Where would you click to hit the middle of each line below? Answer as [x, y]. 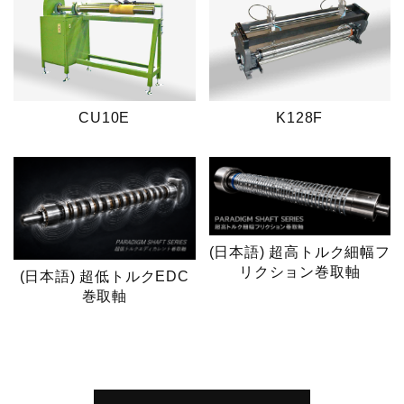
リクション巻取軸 [300, 272]
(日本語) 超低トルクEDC [104, 276]
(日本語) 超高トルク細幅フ [299, 252]
